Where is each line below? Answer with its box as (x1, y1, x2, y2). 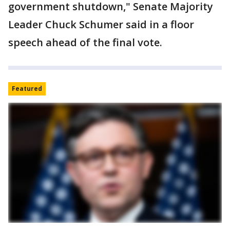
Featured (12, 84, 42, 93)
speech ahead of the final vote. (8, 35, 162, 49)
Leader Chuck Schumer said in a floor (8, 17, 194, 31)
